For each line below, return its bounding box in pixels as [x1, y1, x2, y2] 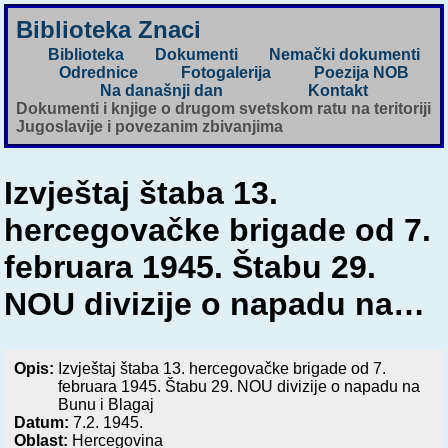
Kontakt [307, 82, 368, 100]
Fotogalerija [181, 64, 271, 82]
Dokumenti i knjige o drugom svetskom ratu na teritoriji [16, 100, 432, 118]
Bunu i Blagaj [58, 395, 155, 413]
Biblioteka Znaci [16, 16, 202, 44]
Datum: [14, 413, 74, 431]
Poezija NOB [313, 64, 409, 82]
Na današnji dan [100, 82, 224, 100]
